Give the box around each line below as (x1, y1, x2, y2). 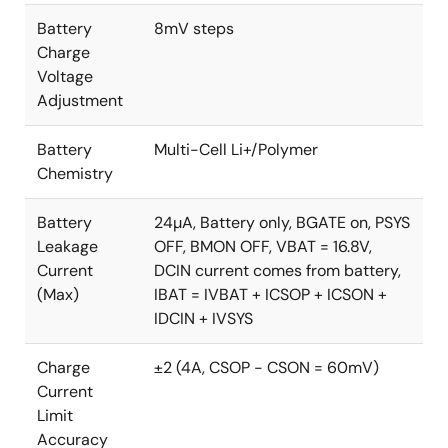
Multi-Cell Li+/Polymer (154, 139, 318, 160)
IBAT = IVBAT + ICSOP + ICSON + (154, 284, 387, 305)
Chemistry (37, 163, 113, 184)
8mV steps (154, 18, 234, 39)
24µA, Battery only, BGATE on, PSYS (154, 212, 410, 233)
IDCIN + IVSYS (154, 308, 253, 329)
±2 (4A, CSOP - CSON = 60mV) (154, 357, 379, 378)
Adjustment (37, 90, 123, 111)
